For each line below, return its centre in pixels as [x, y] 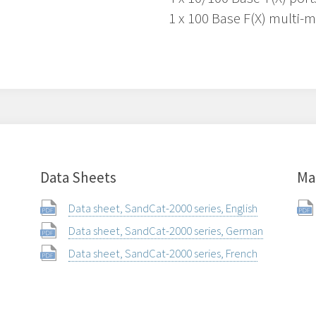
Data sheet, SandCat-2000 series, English [163, 208]
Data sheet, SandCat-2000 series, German [166, 230]
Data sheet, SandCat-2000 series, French [163, 253]
